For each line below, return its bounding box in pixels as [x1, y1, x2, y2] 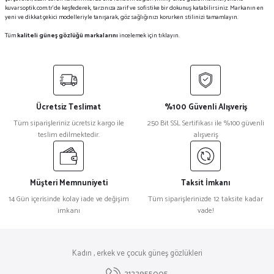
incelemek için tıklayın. [119, 30, 180, 41]
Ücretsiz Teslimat [36, 100, 101, 114]
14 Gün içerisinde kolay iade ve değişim [8, 193, 129, 205]
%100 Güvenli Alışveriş [164, 100, 247, 114]
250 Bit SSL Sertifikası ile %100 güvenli [147, 117, 264, 129]
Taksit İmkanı [181, 176, 230, 190]
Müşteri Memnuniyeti [29, 176, 108, 190]
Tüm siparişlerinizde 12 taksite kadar [148, 193, 263, 205]
